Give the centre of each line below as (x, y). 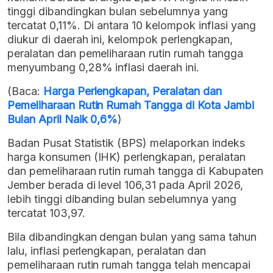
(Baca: (25, 91)
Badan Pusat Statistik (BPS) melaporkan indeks (126, 143)
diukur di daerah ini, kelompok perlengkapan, (120, 40)
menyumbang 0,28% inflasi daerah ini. (103, 68)
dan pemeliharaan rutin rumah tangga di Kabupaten (135, 171)
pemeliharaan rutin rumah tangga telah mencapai (129, 265)
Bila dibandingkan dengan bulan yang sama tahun (132, 237)
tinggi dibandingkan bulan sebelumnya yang (118, 12)
